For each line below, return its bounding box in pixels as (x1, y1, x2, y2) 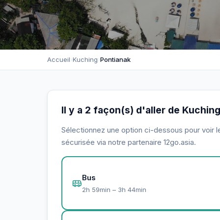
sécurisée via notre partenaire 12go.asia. (61, 137, 196, 147)
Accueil (47, 55, 70, 63)
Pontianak (100, 55, 131, 63)
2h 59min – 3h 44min (82, 185, 146, 193)
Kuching (73, 55, 98, 63)
